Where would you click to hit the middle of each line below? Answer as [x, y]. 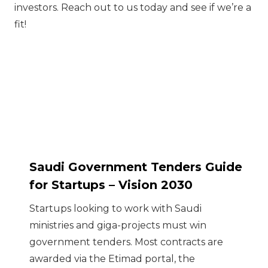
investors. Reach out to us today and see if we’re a [133, 7]
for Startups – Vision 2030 [111, 185]
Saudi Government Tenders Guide [136, 167]
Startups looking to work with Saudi [115, 209]
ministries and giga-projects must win [118, 226]
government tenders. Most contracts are [126, 242]
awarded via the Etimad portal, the [112, 259]
